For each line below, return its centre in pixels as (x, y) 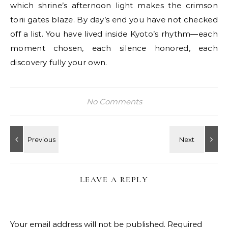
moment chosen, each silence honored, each (114, 48)
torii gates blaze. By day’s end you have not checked (114, 20)
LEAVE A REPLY (114, 180)
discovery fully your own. (59, 62)
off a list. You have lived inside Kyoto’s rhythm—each (114, 34)
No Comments (114, 102)
